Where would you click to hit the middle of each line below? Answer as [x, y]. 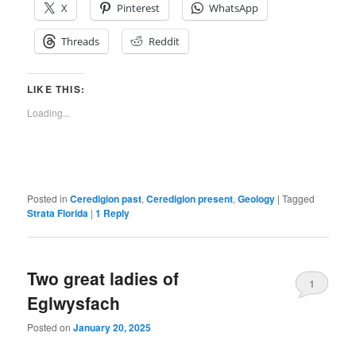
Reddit [164, 41]
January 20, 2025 [112, 328]
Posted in [48, 198]
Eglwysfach [74, 302]
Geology [257, 198]
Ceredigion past [106, 198]
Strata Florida [58, 213]
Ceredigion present [190, 198]
